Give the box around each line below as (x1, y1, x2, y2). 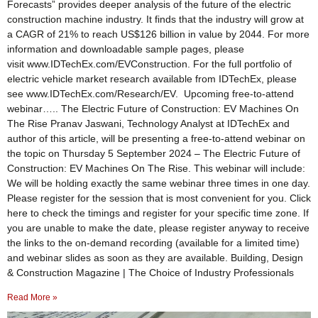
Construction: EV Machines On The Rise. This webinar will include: (7, 162, 305, 174)
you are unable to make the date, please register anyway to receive (7, 221, 309, 234)
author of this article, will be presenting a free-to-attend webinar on (7, 132, 305, 144)
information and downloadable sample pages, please (7, 43, 244, 55)
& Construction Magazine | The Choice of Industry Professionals (7, 266, 294, 278)
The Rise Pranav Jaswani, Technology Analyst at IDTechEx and (7, 117, 290, 129)
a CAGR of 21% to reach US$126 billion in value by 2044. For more (7, 28, 309, 40)
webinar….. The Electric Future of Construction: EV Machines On (7, 102, 299, 114)
